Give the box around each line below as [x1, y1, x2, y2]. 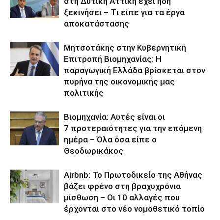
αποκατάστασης [64, 19, 129, 29]
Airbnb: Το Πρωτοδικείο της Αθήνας [64, 170, 202, 180]
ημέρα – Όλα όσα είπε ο [64, 135, 157, 145]
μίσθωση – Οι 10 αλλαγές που [64, 192, 180, 203]
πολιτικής [64, 88, 104, 98]
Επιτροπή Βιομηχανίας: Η [64, 54, 162, 64]
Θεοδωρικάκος [64, 146, 123, 156]
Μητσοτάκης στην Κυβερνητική [64, 43, 186, 53]
